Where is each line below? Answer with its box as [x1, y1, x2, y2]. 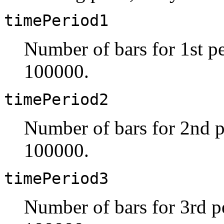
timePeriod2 [4, 90, 108, 108]
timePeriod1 [4, 11, 108, 29]
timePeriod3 [4, 169, 108, 187]
